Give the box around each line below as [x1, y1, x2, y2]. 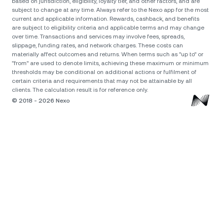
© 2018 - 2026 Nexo [12, 97, 70, 104]
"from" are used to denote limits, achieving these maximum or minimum [12, 60, 209, 67]
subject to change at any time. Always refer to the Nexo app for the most [12, 6, 209, 13]
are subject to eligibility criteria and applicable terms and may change [12, 24, 204, 31]
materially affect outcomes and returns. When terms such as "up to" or [12, 51, 203, 58]
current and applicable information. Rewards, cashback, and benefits [12, 15, 199, 22]
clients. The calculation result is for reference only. [12, 86, 148, 93]
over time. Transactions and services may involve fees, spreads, [12, 33, 184, 40]
